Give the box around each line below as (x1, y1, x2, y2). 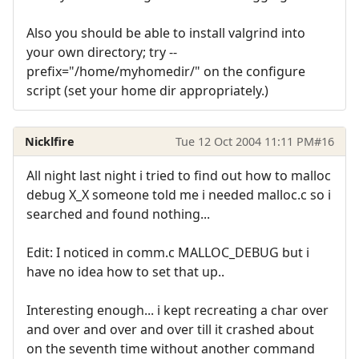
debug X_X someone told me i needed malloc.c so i (26, 186, 331, 204)
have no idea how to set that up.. (26, 263, 224, 281)
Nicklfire (25, 133, 75, 149)
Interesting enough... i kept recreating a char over (26, 301, 329, 320)
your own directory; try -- (26, 43, 177, 62)
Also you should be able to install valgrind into (26, 24, 305, 42)
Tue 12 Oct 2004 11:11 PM (175, 133, 314, 149)
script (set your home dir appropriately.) (26, 82, 268, 100)
